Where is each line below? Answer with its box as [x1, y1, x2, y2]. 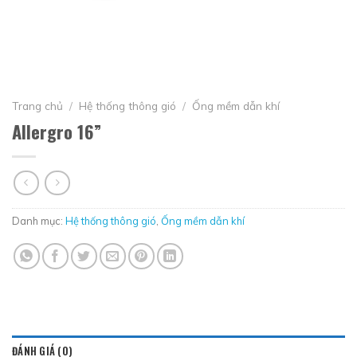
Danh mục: [12, 214, 65, 228]
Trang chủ [12, 99, 63, 112]
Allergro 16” [12, 117, 101, 144]
